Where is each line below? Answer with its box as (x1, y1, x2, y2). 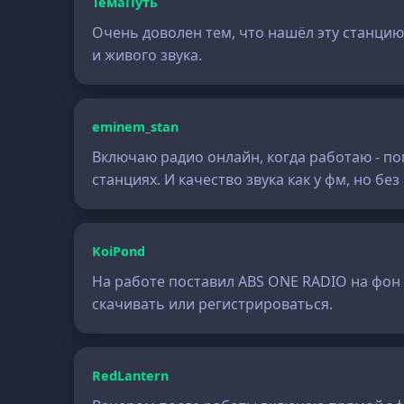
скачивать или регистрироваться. (92, 294, 334, 314)
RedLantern (92, 367, 170, 384)
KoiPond (92, 243, 146, 260)
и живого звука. (92, 45, 203, 65)
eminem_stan (92, 118, 179, 135)
